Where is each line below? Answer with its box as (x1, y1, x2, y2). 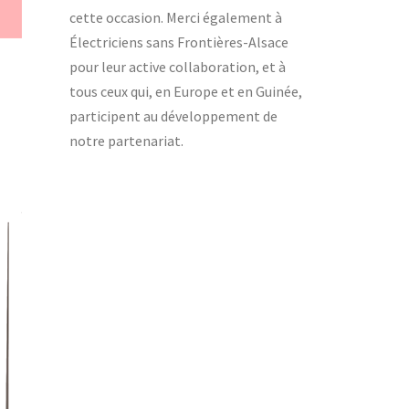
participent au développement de (69, 107, 278, 126)
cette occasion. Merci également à (69, 8, 282, 27)
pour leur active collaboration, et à (69, 58, 286, 77)
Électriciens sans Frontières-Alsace (69, 33, 288, 52)
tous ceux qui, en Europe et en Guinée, (69, 82, 302, 101)
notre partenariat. (69, 131, 184, 151)
